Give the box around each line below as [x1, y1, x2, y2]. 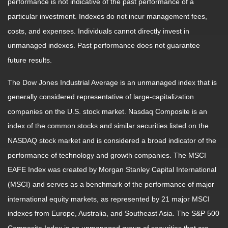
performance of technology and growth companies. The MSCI [8, 151, 206, 160]
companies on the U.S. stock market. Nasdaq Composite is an [8, 107, 207, 116]
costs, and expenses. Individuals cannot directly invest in [8, 26, 189, 35]
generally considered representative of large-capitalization [8, 93, 194, 101]
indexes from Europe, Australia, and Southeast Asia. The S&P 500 [8, 209, 219, 218]
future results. [8, 56, 52, 65]
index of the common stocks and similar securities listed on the [8, 122, 209, 130]
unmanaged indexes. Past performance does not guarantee [8, 41, 200, 50]
